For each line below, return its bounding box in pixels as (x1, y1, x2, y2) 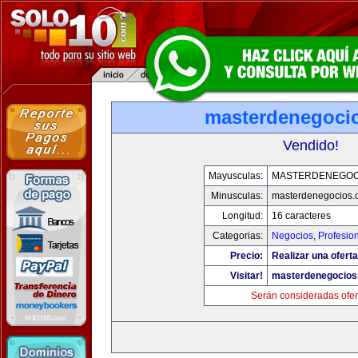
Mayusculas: (209, 170, 263, 181)
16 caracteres (272, 210, 331, 221)
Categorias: (213, 230, 263, 241)
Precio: (230, 250, 263, 261)
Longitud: (222, 210, 263, 221)
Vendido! (283, 137, 339, 153)
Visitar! (230, 270, 263, 281)
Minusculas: (211, 190, 263, 201)
